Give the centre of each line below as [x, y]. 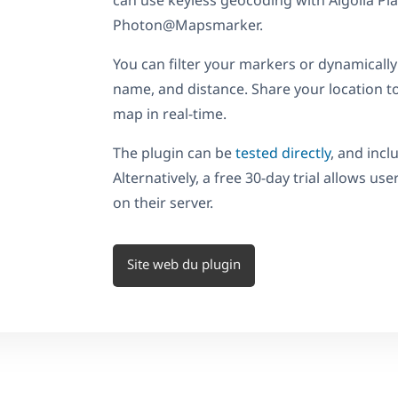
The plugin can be [174, 153]
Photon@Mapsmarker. [188, 25]
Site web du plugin [184, 263]
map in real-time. [170, 114]
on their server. [163, 203]
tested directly [283, 153]
